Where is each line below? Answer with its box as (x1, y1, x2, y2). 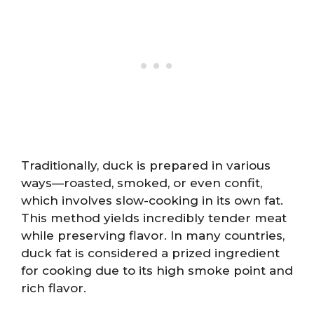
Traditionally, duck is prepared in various (21, 158, 271, 172)
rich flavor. (21, 281, 86, 295)
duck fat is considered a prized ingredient (21, 246, 280, 260)
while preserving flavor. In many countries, (21, 228, 285, 243)
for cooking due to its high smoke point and (21, 264, 293, 278)
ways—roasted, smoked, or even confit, (21, 176, 262, 190)
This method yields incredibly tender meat (21, 211, 287, 225)
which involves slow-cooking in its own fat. (21, 193, 283, 207)
